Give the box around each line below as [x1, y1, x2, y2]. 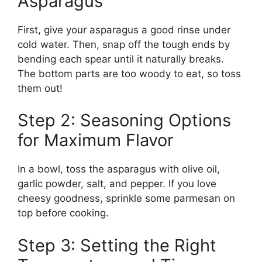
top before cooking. [18, 207, 109, 219]
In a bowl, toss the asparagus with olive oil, [18, 163, 220, 175]
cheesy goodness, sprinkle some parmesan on [18, 192, 235, 204]
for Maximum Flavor [18, 130, 174, 150]
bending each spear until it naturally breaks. [18, 53, 224, 65]
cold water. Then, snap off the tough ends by [18, 38, 230, 50]
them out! [18, 82, 63, 94]
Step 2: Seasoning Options [18, 110, 231, 130]
